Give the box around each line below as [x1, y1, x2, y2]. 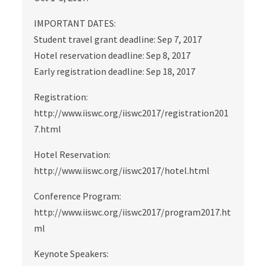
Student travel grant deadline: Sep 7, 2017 [34, 33, 202, 45]
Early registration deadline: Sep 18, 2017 [34, 65, 196, 77]
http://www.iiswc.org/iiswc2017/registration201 [34, 107, 229, 119]
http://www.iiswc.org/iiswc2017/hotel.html [34, 164, 210, 176]
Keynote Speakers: [34, 248, 109, 259]
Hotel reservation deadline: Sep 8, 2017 [34, 49, 191, 61]
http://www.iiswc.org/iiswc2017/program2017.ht [34, 206, 232, 218]
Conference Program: [34, 190, 122, 202]
